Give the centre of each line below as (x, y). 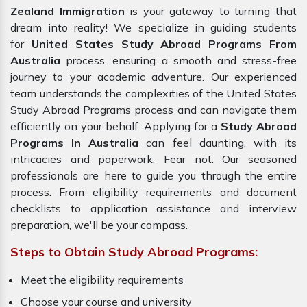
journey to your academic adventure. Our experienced (153, 77)
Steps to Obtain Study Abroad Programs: (134, 252)
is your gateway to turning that (213, 11)
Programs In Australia (78, 143)
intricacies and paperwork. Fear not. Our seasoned (153, 159)
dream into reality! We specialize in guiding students (153, 28)
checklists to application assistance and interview (153, 209)
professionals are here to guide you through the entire (153, 176)
